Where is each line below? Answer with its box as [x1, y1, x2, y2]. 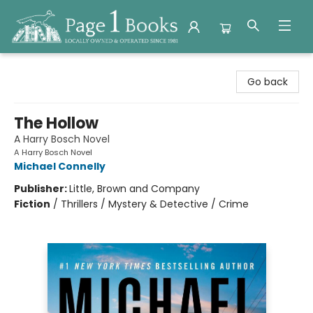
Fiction [14, 197, 50, 211]
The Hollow [14, 112, 99, 134]
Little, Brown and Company [69, 182, 200, 196]
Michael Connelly [14, 159, 105, 173]
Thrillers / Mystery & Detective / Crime [61, 197, 249, 211]
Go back [247, 75, 288, 89]
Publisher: [14, 182, 69, 196]
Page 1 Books [10, 59, 71, 73]
